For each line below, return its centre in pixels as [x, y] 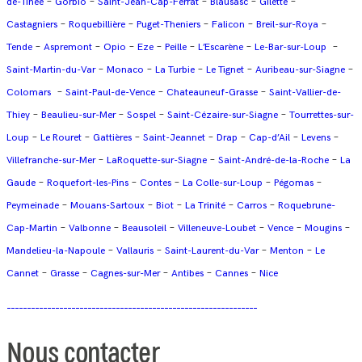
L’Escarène [221, 48]
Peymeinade [33, 206]
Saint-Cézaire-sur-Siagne [223, 116]
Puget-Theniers [168, 25]
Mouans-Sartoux [107, 206]
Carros [252, 206]
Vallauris [135, 251]
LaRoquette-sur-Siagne [157, 161]
